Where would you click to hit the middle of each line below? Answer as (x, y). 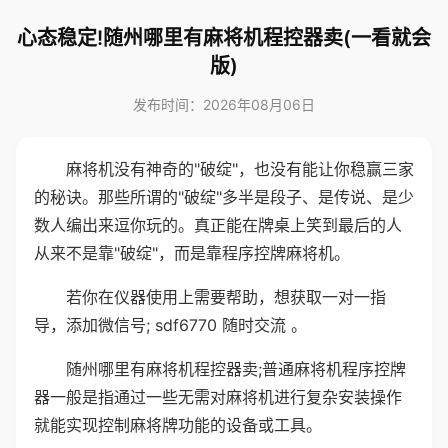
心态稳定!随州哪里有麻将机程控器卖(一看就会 (224, 38)
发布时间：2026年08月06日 (224, 104)
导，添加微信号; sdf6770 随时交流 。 (170, 325)
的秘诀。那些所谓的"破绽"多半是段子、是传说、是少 (224, 197)
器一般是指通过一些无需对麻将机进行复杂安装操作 (218, 397)
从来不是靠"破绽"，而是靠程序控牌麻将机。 (192, 253)
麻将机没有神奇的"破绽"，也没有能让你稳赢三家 (240, 169)
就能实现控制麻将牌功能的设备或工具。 (178, 425)
